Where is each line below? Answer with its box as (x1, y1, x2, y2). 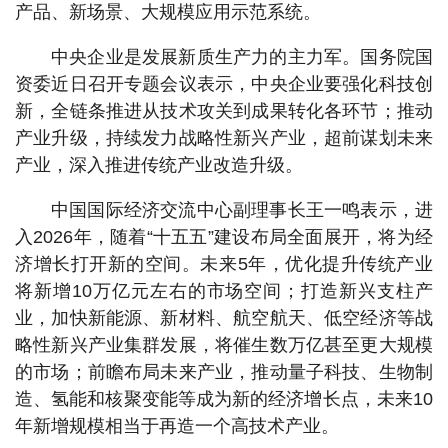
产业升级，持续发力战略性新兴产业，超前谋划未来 (15, 128, 433, 148)
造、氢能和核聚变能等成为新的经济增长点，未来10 (15, 389, 433, 409)
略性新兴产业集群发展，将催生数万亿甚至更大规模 (15, 335, 433, 355)
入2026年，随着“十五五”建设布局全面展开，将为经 (15, 227, 433, 247)
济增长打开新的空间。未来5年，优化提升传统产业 (15, 254, 433, 274)
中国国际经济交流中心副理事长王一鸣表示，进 (51, 200, 433, 220)
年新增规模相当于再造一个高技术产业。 (15, 416, 339, 436)
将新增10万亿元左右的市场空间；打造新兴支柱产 (15, 281, 433, 301)
